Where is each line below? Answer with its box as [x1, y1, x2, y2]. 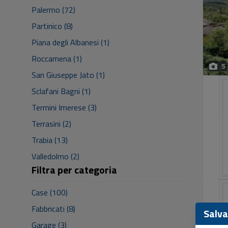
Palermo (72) [32, 4, 75, 16]
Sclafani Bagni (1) [32, 85, 91, 97]
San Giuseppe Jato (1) [32, 69, 105, 81]
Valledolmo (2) [32, 150, 79, 162]
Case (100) [32, 186, 68, 198]
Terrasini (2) [32, 118, 71, 130]
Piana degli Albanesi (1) [32, 36, 109, 48]
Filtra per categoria [32, 162, 117, 178]
